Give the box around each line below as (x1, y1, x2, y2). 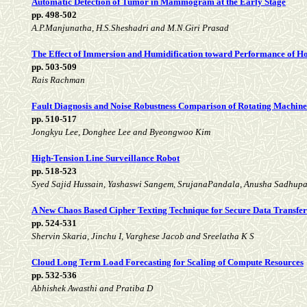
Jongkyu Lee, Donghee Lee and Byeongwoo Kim (32, 127, 210, 138)
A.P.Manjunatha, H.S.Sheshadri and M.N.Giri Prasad (32, 23, 229, 34)
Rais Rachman (32, 75, 85, 86)
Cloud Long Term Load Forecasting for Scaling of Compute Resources (32, 257, 304, 268)
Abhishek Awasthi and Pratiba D (32, 283, 153, 294)
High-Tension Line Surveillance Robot (32, 153, 180, 164)
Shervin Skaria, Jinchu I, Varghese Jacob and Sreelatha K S (32, 231, 254, 242)
